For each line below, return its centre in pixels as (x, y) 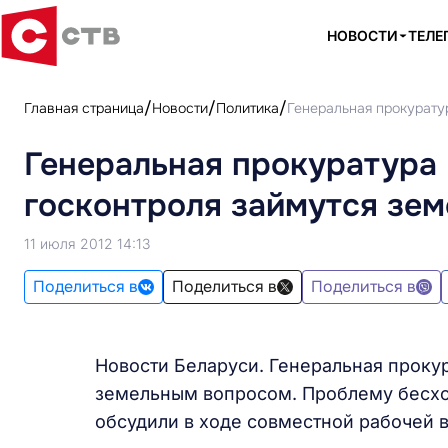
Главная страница (84, 108)
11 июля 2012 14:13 (87, 243)
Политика (247, 108)
